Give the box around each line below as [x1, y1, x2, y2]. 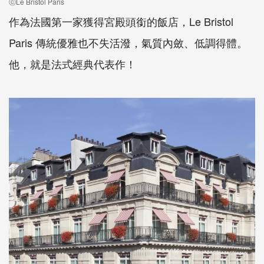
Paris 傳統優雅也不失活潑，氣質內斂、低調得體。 [9, 35, 247, 51]
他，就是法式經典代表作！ [9, 56, 136, 72]
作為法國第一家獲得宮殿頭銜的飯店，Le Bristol [9, 14, 233, 29]
